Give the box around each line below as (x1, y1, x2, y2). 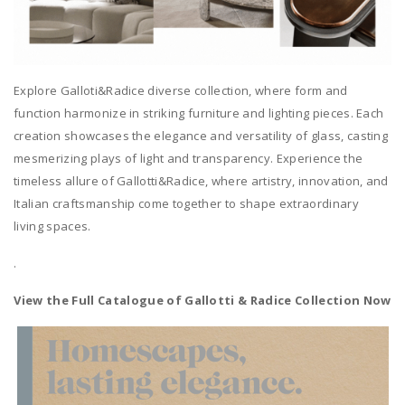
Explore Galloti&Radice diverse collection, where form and (14, 82, 348, 99)
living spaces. (14, 218, 91, 235)
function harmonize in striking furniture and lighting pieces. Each (14, 105, 384, 122)
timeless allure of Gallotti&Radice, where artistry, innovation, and (14, 173, 389, 190)
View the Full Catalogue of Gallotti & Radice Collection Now (14, 292, 391, 309)
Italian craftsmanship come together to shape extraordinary (14, 195, 359, 212)
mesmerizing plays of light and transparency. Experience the (14, 150, 363, 167)
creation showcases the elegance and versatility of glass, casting (14, 127, 389, 145)
